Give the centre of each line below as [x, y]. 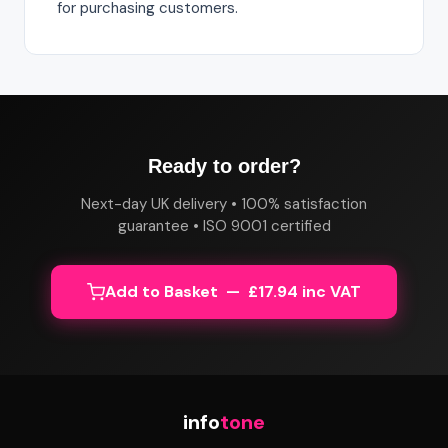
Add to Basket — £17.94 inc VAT [233, 291]
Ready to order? [224, 166]
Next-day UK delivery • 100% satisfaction [224, 204]
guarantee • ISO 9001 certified [224, 226]
